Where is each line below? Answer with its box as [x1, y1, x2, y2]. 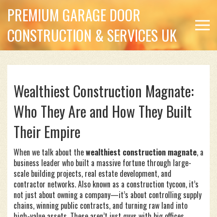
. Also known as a [75, 178, 126, 190]
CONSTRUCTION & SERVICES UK [7, 24, 177, 46]
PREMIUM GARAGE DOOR [7, 4, 140, 26]
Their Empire [14, 121, 80, 142]
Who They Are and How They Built [14, 100, 192, 122]
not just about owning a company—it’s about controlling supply [14, 189, 201, 201]
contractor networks [14, 178, 75, 190]
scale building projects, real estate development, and [14, 168, 171, 179]
